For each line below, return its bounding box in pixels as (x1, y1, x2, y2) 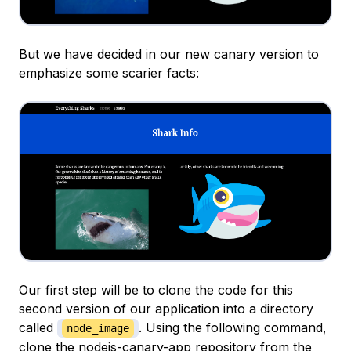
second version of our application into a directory (19, 301, 313, 317)
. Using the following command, (139, 320, 327, 336)
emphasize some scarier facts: (19, 64, 199, 81)
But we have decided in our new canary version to (19, 45, 319, 62)
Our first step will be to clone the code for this (19, 282, 293, 299)
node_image (67, 322, 129, 335)
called (19, 320, 57, 336)
